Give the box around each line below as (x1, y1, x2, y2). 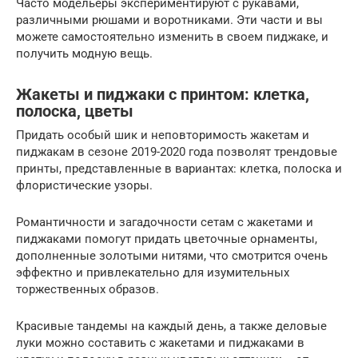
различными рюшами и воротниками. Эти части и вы (16, 13, 323, 28)
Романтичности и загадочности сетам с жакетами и (16, 215, 313, 230)
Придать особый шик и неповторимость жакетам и (16, 128, 309, 143)
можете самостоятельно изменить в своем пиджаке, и (16, 30, 328, 45)
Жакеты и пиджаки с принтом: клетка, (16, 85, 309, 104)
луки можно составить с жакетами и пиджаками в (16, 336, 304, 351)
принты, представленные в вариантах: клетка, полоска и (16, 161, 342, 177)
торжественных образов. (16, 282, 159, 297)
